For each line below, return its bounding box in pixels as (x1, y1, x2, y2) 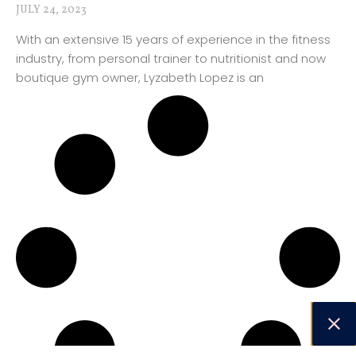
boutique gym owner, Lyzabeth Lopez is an (16, 69, 264, 86)
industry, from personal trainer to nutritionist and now (16, 50, 326, 67)
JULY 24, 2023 (16, 2, 87, 17)
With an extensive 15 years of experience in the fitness (16, 31, 331, 48)
